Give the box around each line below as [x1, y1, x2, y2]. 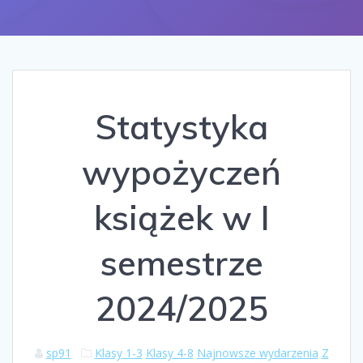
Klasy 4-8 [145, 344, 194, 361]
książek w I [93, 195, 270, 239]
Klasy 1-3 [94, 344, 143, 361]
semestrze [100, 241, 263, 284]
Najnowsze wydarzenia [196, 344, 318, 361]
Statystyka [95, 105, 268, 148]
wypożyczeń [82, 150, 281, 194]
